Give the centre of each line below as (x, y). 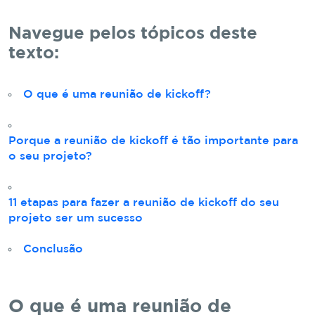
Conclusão (53, 249)
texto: (34, 53)
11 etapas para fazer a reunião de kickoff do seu (144, 202)
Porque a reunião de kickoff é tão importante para (153, 141)
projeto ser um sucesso (76, 218)
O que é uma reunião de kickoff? (117, 94)
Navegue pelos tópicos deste (133, 33)
